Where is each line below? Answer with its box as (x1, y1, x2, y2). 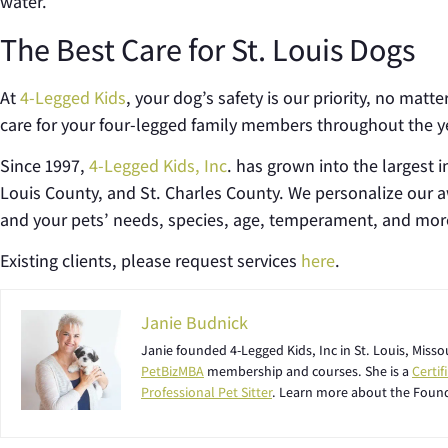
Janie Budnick (141, 310, 248, 334)
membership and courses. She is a (204, 361, 412, 380)
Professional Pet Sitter (141, 382, 272, 401)
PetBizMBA (141, 361, 204, 380)
